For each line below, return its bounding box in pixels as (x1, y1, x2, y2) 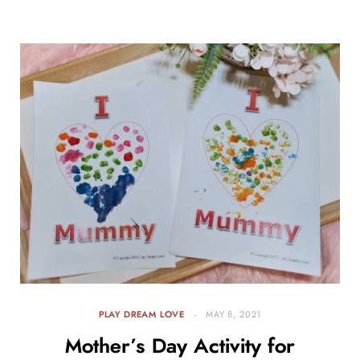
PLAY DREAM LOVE (98, 309, 186, 319)
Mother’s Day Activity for (65, 336, 295, 357)
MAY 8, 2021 (206, 309, 262, 319)
